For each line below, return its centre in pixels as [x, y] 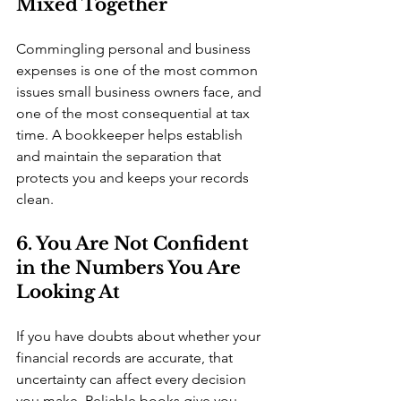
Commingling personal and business [135, 49]
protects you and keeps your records [134, 178]
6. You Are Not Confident [135, 243]
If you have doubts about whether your [140, 336]
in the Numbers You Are [131, 268]
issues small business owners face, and [141, 92]
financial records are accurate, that [126, 358]
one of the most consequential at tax [135, 113]
